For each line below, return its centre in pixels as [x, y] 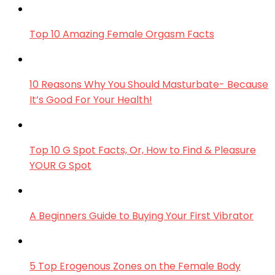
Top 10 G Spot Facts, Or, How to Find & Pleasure [143, 150]
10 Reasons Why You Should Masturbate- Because [149, 85]
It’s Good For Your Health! [91, 100]
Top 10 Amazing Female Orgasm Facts [122, 34]
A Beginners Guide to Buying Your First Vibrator [141, 216]
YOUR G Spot [60, 166]
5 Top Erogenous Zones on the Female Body [135, 266]
